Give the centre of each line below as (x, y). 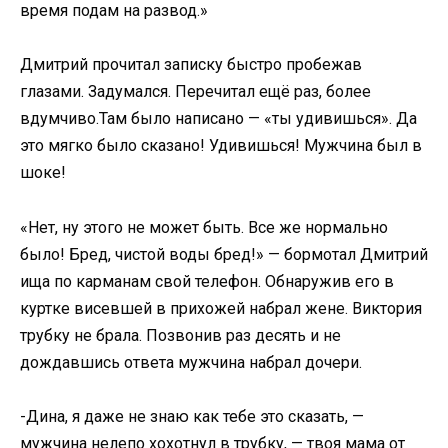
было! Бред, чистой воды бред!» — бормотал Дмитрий (224, 254)
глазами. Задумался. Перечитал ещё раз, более (195, 92)
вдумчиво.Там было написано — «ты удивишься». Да (218, 119)
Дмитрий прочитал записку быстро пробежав (191, 65)
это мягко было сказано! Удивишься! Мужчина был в (221, 146)
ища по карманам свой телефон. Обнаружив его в (207, 281)
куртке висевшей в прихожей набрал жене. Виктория (221, 308)
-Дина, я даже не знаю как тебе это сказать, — (192, 416)
